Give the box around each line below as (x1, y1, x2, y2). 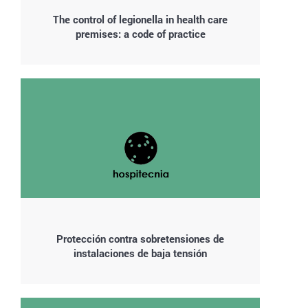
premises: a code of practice (75, 27, 206, 41)
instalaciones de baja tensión (74, 246, 207, 260)
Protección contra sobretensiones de (56, 232, 224, 245)
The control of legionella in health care (53, 12, 228, 26)
